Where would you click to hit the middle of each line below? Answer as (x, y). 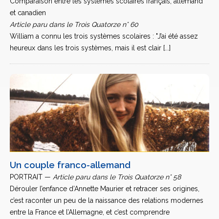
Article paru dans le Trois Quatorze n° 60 (74, 24)
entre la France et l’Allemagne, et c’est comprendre (90, 212)
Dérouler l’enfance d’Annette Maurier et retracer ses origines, (105, 189)
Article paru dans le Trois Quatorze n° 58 (117, 177)
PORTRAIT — (31, 177)
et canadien (28, 13)
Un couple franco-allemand (70, 165)
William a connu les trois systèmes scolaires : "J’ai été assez (104, 36)
